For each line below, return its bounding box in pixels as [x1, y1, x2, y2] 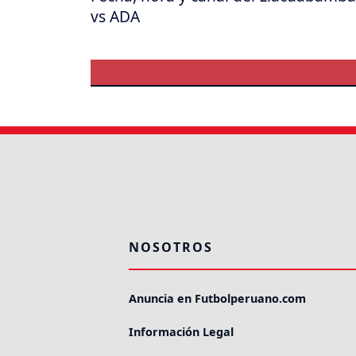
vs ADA [91, 5, 140, 27]
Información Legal [129, 324, 234, 340]
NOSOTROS [129, 238, 213, 257]
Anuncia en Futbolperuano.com [129, 291, 306, 307]
